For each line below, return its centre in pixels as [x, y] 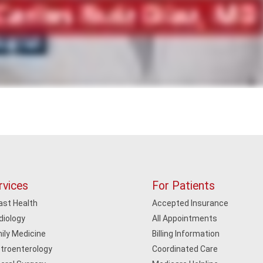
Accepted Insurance [190, 203]
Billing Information [186, 234]
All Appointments [185, 218]
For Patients [184, 186]
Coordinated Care [185, 249]
